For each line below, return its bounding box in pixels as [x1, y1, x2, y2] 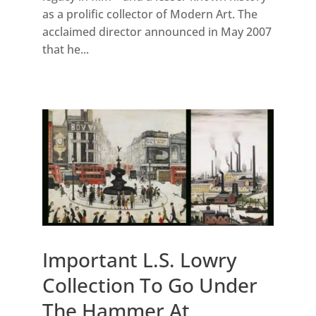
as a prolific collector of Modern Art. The [42, 6, 257, 23]
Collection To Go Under [42, 271, 257, 298]
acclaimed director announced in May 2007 [42, 24, 272, 40]
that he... [42, 42, 89, 58]
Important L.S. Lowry [42, 245, 237, 273]
